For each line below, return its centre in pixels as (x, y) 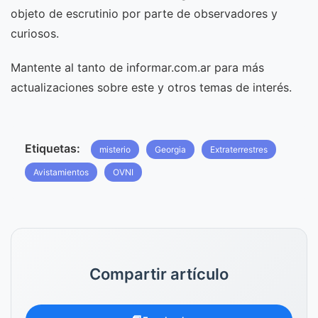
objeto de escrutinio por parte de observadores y (144, 14)
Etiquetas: (53, 149)
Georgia (170, 150)
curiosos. (35, 34)
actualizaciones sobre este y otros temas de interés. (151, 88)
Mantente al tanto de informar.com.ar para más (137, 68)
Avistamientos (61, 172)
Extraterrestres (239, 150)
